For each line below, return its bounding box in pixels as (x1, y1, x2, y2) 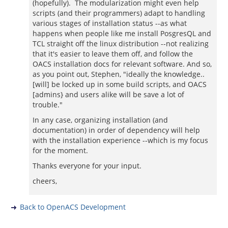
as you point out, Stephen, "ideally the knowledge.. (33, 69, 205, 79)
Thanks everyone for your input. (33, 161, 141, 170)
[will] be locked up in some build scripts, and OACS (33, 79, 207, 89)
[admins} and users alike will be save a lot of (33, 90, 184, 99)
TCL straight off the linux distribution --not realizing (33, 39, 209, 48)
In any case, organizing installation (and (33, 115, 168, 125)
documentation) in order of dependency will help (33, 125, 200, 135)
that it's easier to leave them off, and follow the (33, 49, 193, 59)
